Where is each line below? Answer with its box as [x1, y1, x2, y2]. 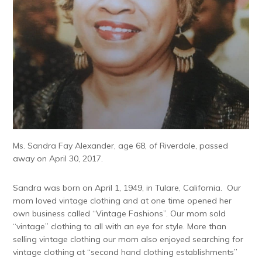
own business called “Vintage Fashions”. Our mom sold [13, 208, 226, 219]
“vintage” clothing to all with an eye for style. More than [13, 221, 227, 232]
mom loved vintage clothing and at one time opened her [13, 195, 232, 206]
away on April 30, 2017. [13, 153, 104, 164]
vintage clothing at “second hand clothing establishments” [13, 247, 238, 258]
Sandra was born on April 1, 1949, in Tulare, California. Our [13, 182, 242, 194]
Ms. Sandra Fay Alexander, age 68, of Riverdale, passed [13, 140, 229, 151]
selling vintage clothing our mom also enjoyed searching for [13, 234, 244, 245]
